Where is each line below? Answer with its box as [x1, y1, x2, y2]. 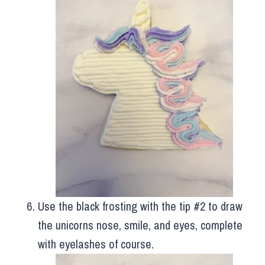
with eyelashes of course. [38, 236, 154, 253]
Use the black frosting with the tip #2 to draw [38, 198, 243, 215]
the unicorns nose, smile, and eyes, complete [38, 217, 243, 234]
